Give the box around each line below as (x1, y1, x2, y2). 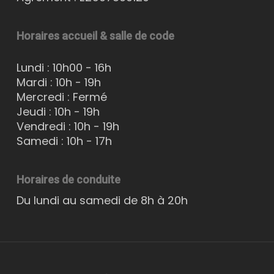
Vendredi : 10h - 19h (16, 119, 119, 134)
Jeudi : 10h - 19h (16, 104, 100, 119)
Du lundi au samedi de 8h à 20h (16, 193, 188, 208)
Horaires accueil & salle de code (16, 29, 174, 42)
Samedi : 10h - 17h (16, 133, 112, 149)
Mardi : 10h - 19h (16, 75, 101, 90)
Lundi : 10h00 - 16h (16, 60, 111, 75)
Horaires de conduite (16, 173, 120, 186)
